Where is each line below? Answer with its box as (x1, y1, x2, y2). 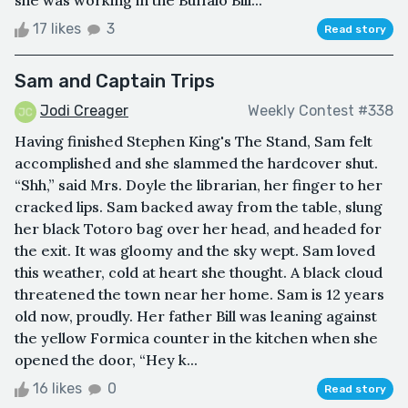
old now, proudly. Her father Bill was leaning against (15, 306, 377, 325)
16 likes (29, 379, 86, 397)
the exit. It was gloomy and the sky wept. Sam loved (15, 240, 375, 260)
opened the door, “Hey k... (15, 350, 198, 369)
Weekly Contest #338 (248, 102, 393, 120)
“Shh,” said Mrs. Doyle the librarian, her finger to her (15, 175, 382, 194)
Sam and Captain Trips (15, 70, 215, 93)
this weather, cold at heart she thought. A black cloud (15, 262, 382, 281)
